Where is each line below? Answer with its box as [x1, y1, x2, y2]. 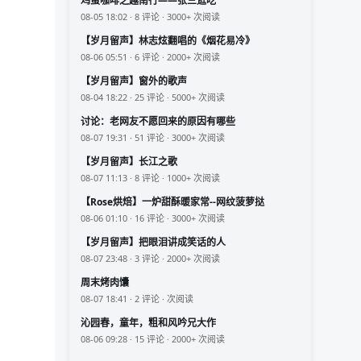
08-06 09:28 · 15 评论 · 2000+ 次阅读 [81, 333, 225, 346]
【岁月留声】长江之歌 [81, 155, 177, 169]
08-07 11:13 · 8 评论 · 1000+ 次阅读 [81, 172, 220, 185]
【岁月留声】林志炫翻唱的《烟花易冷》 [81, 34, 255, 48]
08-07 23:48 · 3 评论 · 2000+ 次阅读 [81, 252, 220, 265]
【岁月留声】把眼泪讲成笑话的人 [81, 235, 226, 250]
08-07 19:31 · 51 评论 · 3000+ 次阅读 [81, 131, 225, 144]
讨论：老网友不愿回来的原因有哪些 [81, 114, 235, 129]
